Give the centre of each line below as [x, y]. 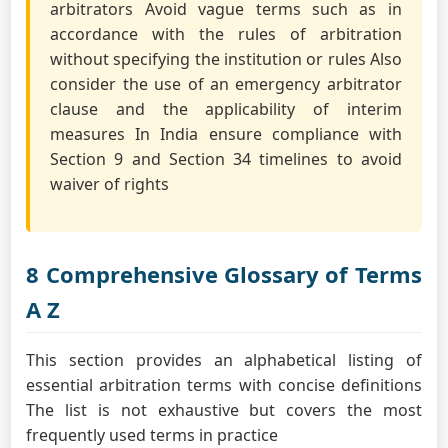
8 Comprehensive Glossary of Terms [224, 274]
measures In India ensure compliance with [226, 134]
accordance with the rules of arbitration [226, 34]
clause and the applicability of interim [226, 109]
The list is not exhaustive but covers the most [224, 410]
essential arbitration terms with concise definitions [224, 385]
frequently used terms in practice [152, 435]
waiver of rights [110, 184]
